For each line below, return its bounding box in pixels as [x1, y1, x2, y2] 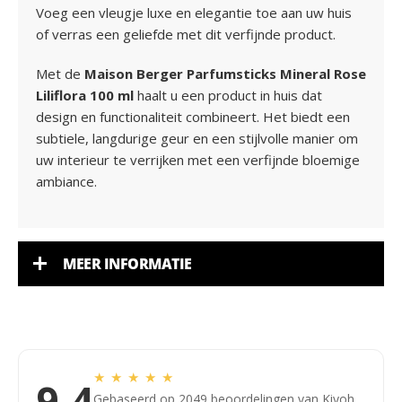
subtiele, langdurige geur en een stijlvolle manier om [36, 129, 358, 147]
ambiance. [36, 172, 97, 190]
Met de [36, 65, 84, 83]
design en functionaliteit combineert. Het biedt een [36, 108, 350, 126]
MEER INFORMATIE [63, 254, 192, 274]
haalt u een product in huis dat [134, 86, 322, 104]
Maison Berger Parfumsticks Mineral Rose [84, 65, 366, 83]
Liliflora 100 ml [36, 86, 134, 104]
